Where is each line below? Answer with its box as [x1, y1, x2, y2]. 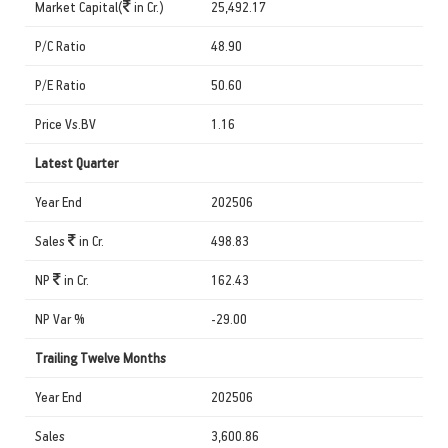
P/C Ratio [35, 36, 86, 54]
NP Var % [35, 309, 85, 327]
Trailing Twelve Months [35, 348, 166, 366]
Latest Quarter [35, 153, 118, 171]
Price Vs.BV [35, 114, 96, 132]
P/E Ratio [35, 75, 86, 93]
